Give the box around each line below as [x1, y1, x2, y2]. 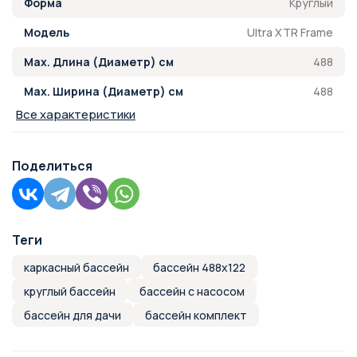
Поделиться [12, 157, 92, 175]
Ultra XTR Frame [247, 24, 333, 40]
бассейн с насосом [139, 283, 245, 299]
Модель [24, 25, 69, 40]
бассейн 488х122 [153, 259, 245, 275]
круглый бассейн [24, 283, 116, 299]
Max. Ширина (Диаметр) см [24, 84, 183, 99]
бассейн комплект [145, 307, 247, 323]
